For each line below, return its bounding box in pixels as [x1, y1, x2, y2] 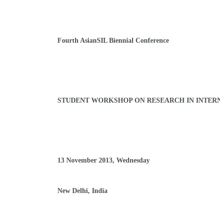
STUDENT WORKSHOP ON [57, 97, 147, 104]
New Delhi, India [57, 187, 108, 194]
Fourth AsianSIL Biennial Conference [57, 37, 169, 44]
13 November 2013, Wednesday [57, 157, 150, 164]
